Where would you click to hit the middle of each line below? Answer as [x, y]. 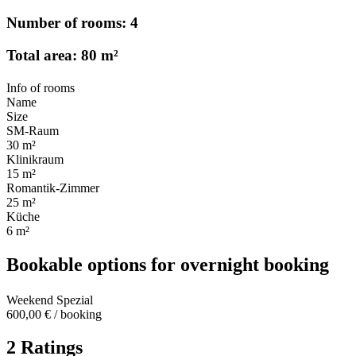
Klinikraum [35, 159]
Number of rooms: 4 [72, 23]
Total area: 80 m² [62, 56]
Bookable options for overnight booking [168, 264]
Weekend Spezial [51, 300]
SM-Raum [33, 130]
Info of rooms [42, 87]
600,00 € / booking [54, 314]
